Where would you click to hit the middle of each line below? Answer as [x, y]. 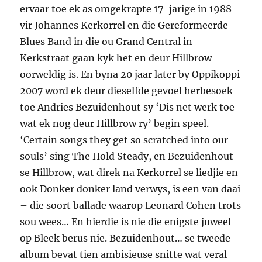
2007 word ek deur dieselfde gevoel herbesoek [127, 91]
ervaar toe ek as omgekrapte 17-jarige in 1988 [126, 9]
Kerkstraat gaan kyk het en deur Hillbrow [116, 58]
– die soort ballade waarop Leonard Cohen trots [131, 206]
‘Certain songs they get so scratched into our [124, 140]
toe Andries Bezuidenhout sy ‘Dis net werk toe [127, 107]
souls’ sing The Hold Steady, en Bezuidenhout [127, 156]
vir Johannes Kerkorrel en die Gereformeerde [124, 25]
